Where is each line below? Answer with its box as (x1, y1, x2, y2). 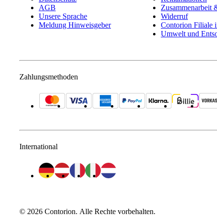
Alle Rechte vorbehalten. (79, 207, 155, 216)
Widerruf (161, 12, 188, 21)
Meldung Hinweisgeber (39, 21, 111, 30)
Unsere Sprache (39, 12, 87, 21)
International (19, 142, 58, 151)
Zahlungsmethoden (19, 73, 78, 81)
